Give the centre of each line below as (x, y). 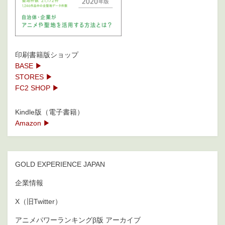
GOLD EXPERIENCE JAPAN (60, 164)
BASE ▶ (29, 66)
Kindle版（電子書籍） (49, 112)
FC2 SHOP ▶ (37, 88)
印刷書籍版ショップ (47, 55)
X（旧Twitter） (38, 202)
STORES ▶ (34, 77)
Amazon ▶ (33, 123)
